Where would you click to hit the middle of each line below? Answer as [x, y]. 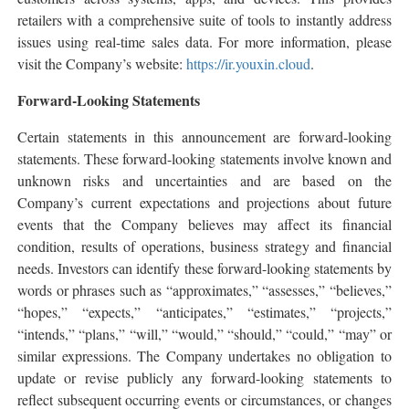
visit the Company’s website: [102, 63]
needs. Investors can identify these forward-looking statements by [204, 267]
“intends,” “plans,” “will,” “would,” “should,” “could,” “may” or [204, 333]
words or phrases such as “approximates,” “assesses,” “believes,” [204, 289]
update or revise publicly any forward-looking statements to [204, 377]
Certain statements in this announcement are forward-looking [204, 136]
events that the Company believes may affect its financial [204, 224]
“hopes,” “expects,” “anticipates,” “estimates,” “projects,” [204, 311]
